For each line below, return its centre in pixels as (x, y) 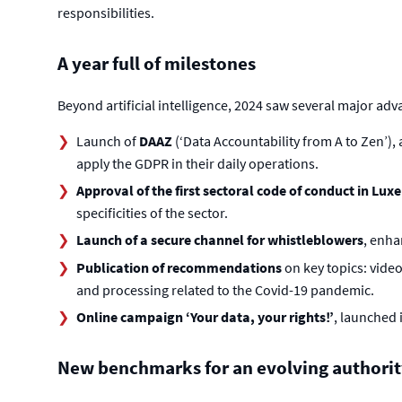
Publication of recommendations (179, 267)
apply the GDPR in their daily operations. (197, 163)
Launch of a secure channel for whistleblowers (219, 240)
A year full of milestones (156, 64)
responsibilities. (105, 12)
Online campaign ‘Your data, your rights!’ (205, 316)
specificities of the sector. (152, 212)
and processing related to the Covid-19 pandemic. (225, 289)
